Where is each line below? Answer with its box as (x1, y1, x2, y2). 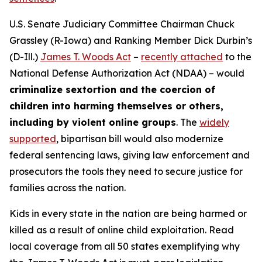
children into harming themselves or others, (9, 100, 223, 112)
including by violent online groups (9, 116, 176, 128)
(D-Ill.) (9, 51, 40, 63)
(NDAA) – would (170, 67, 244, 79)
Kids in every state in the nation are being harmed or (9, 208, 247, 219)
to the (223, 51, 251, 63)
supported (9, 133, 56, 144)
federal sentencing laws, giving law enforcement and (9, 149, 250, 161)
